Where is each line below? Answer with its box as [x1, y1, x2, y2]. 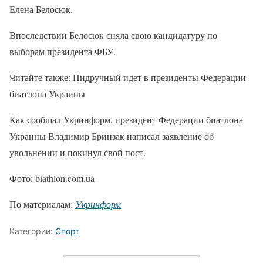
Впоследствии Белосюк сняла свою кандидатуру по [9, 28, 217, 41]
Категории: [9, 225, 55, 236]
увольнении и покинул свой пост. [9, 146, 146, 159]
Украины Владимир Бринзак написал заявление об [9, 129, 214, 142]
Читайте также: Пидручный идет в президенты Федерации [9, 70, 246, 83]
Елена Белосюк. [9, 2, 73, 15]
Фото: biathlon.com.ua [9, 171, 95, 184]
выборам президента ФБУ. [9, 45, 116, 58]
